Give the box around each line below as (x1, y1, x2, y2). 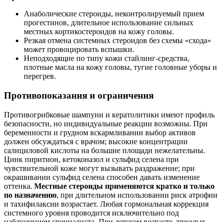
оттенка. (4, 181, 34, 190)
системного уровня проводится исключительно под (4, 208, 179, 217)
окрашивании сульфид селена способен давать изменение (4, 172, 200, 181)
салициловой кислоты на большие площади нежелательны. (4, 146, 205, 155)
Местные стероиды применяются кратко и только (34, 181, 215, 190)
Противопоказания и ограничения (4, 90, 154, 101)
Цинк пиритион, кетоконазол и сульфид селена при (4, 155, 179, 164)
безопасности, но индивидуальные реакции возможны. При (4, 119, 208, 128)
